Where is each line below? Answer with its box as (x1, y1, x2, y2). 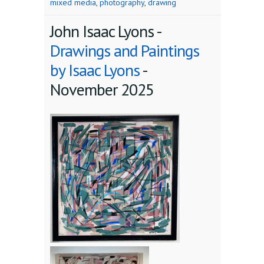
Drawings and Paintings (50, 39, 199, 62)
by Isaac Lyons (50, 59, 140, 81)
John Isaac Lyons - (50, 20, 161, 42)
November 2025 (50, 78, 154, 101)
